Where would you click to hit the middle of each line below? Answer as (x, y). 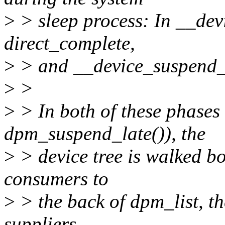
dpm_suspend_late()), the (105, 134)
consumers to (56, 179)
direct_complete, (70, 43)
